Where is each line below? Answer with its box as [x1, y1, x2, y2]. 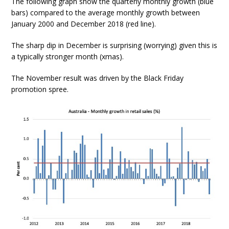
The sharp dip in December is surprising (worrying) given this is [11, 40, 218, 50]
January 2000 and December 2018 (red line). [11, 18, 156, 29]
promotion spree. [11, 84, 69, 94]
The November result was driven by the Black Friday [11, 73, 184, 83]
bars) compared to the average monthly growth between [11, 7, 200, 17]
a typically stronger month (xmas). [11, 51, 124, 61]
